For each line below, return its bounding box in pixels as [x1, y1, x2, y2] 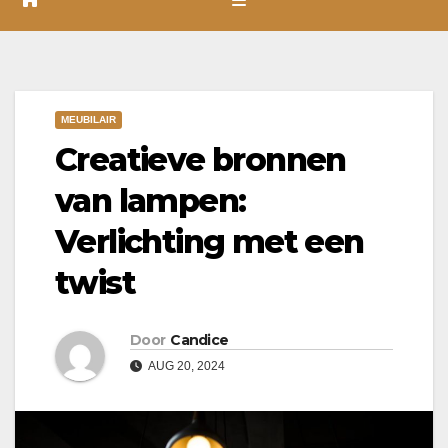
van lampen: [55, 180, 246, 220]
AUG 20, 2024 [146, 358, 225, 373]
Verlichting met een [55, 221, 364, 261]
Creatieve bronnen [55, 139, 346, 179]
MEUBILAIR [61, 113, 116, 125]
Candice [170, 330, 229, 349]
